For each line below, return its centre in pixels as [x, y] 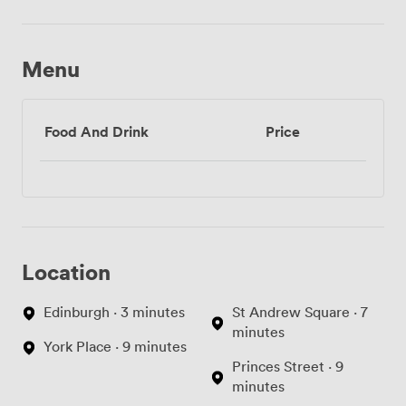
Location [66, 272]
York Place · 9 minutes [115, 347]
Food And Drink [97, 132]
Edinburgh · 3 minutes [114, 312]
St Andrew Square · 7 [300, 312]
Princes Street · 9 [288, 367]
